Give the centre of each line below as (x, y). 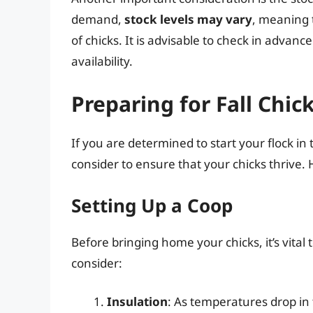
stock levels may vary (188, 19)
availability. (102, 61)
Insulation (137, 302)
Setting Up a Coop (152, 205)
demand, (98, 19)
